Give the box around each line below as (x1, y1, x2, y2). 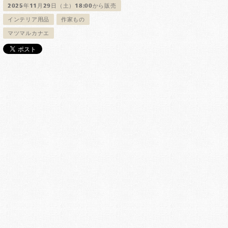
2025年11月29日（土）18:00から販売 (8, 4, 117, 9)
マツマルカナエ (8, 31, 50, 37)
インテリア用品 (8, 17, 50, 23)
